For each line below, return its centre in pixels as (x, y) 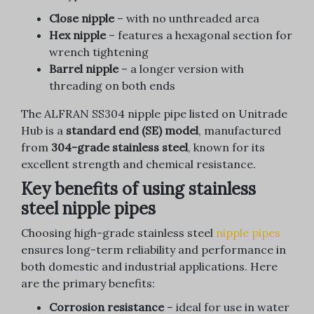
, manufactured (240, 131)
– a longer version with (181, 69)
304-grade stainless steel (120, 148)
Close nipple (82, 19)
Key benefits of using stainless (138, 189)
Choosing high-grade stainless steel (118, 233)
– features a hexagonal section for (199, 35)
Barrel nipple (84, 69)
